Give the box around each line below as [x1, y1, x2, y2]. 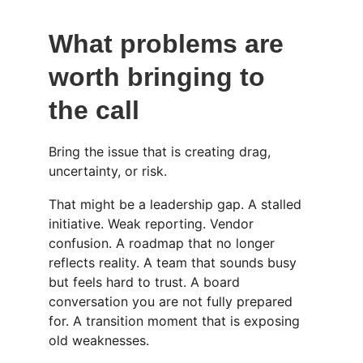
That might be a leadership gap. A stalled [49, 196, 305, 212]
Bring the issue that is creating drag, [49, 143, 275, 160]
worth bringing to [49, 62, 272, 92]
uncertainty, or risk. [49, 163, 167, 179]
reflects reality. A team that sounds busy [49, 254, 301, 271]
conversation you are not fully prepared [49, 293, 297, 310]
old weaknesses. [49, 332, 149, 348]
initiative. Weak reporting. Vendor [49, 216, 258, 232]
